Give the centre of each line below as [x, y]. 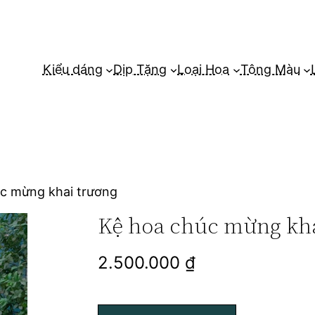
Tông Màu [270, 70]
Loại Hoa [204, 70]
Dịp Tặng [140, 70]
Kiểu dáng [72, 70]
